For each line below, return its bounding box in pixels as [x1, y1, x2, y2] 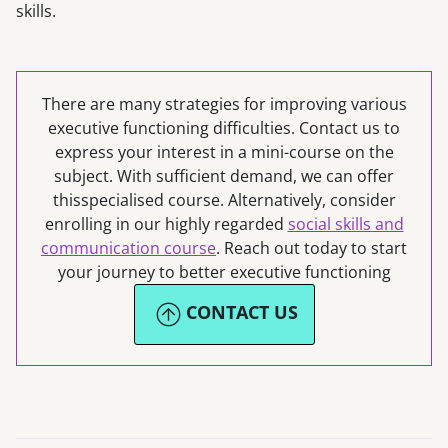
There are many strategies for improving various [41, 93, 407, 116]
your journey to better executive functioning [57, 261, 391, 284]
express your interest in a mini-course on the [54, 141, 394, 164]
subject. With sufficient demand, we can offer [54, 165, 394, 188]
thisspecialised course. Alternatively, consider [52, 189, 396, 212]
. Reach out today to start [216, 237, 407, 260]
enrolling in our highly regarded [44, 213, 288, 236]
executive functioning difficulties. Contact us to [48, 117, 400, 140]
